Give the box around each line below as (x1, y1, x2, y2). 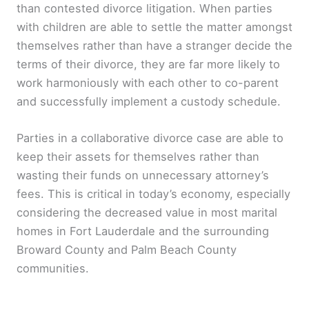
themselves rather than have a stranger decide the (17, 38, 292, 52)
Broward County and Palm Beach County (17, 242, 237, 257)
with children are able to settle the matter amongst (17, 19, 292, 34)
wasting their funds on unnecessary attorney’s (17, 168, 269, 182)
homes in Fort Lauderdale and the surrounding (17, 223, 269, 238)
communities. (17, 261, 89, 275)
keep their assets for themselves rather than (17, 149, 259, 163)
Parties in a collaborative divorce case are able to (17, 130, 283, 145)
